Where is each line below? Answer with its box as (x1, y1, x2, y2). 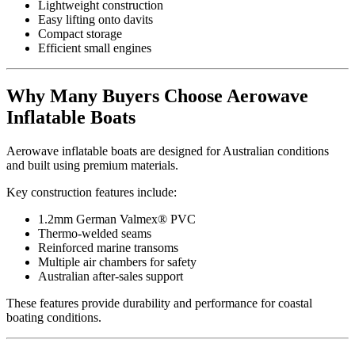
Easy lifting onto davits (38, 13, 153, 27)
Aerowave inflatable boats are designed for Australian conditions (6, 144, 329, 158)
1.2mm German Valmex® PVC (38, 212, 196, 227)
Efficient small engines (38, 41, 151, 55)
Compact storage (38, 27, 122, 41)
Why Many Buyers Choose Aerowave (6, 86, 308, 107)
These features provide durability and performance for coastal (6, 296, 312, 311)
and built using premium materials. (6, 158, 178, 173)
